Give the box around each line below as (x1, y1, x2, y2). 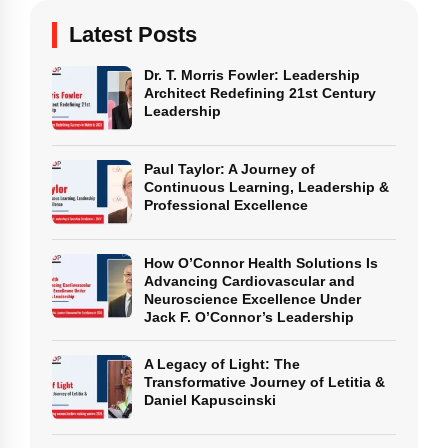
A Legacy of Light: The (144, 356, 300, 373)
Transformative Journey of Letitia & (144, 374, 385, 391)
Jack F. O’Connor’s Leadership (144, 309, 354, 326)
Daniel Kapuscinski (144, 392, 276, 409)
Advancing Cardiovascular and (144, 273, 355, 290)
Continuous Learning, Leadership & (144, 179, 389, 196)
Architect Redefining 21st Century (144, 85, 376, 102)
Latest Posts (69, 22, 197, 48)
